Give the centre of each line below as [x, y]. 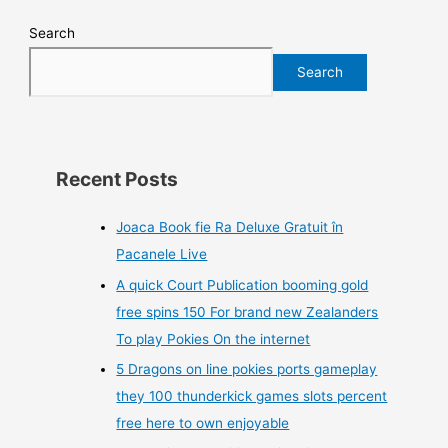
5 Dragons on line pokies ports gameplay [247, 368]
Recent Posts [117, 179]
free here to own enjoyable [203, 422]
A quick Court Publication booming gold [242, 284]
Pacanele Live [162, 254]
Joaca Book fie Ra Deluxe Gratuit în [230, 227]
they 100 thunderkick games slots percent [252, 395]
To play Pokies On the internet [213, 338]
